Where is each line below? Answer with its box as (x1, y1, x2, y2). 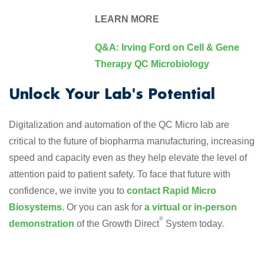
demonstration (9, 218, 74, 229)
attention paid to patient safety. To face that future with (9, 169, 230, 179)
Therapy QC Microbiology (95, 58, 209, 69)
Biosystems (9, 202, 62, 212)
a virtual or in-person (144, 202, 237, 212)
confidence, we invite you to (9, 185, 127, 196)
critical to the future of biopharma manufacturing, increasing (9, 136, 255, 146)
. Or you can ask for (62, 202, 144, 212)
